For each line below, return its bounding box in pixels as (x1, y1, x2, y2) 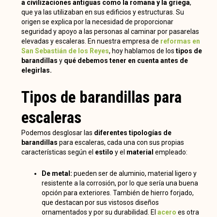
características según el (21, 148, 95, 156)
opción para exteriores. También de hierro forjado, (41, 189, 194, 197)
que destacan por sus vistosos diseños (41, 199, 159, 207)
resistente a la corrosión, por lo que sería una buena (41, 179, 198, 187)
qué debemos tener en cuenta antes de (63, 57, 188, 65)
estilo (94, 148, 113, 156)
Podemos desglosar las (21, 128, 94, 137)
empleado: (153, 148, 187, 156)
